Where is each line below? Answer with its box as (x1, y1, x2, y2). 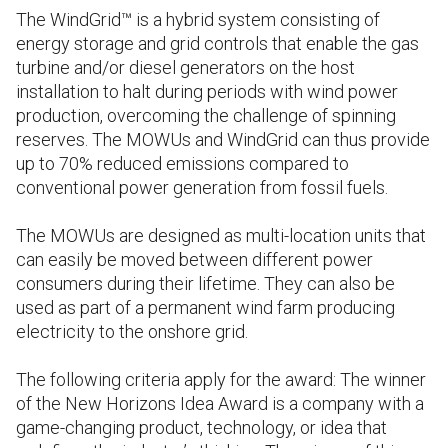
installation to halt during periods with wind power (16, 80, 398, 102)
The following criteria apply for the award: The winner (16, 368, 426, 390)
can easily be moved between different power (16, 248, 373, 270)
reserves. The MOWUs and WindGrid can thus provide (16, 128, 430, 150)
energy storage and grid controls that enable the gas (16, 32, 419, 54)
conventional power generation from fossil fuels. (16, 176, 388, 198)
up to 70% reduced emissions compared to (16, 152, 349, 174)
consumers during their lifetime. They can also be (16, 272, 395, 294)
